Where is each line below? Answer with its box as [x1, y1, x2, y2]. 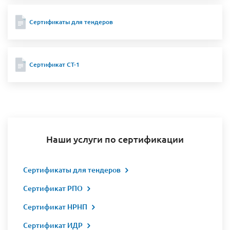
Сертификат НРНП [23, 201, 87, 212]
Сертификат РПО [23, 183, 83, 193]
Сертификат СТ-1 [29, 60, 80, 69]
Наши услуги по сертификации [46, 132, 184, 145]
